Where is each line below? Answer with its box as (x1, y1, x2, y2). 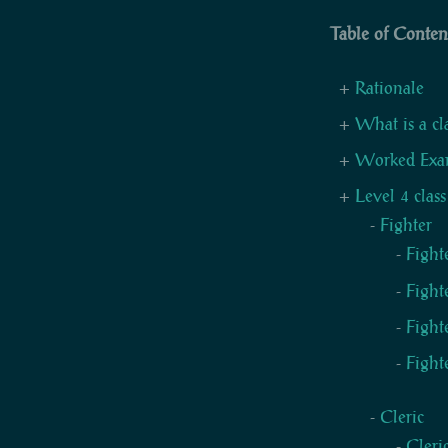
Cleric (380, 406, 425, 428)
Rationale (355, 76, 425, 99)
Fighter (380, 214, 433, 237)
